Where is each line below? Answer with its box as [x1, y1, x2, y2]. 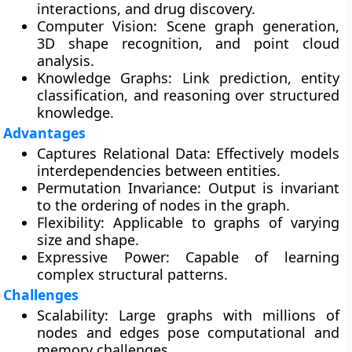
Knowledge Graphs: [37, 68, 173, 87]
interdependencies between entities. [37, 161, 281, 180]
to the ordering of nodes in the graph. [37, 196, 291, 214]
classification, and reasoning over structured [37, 86, 339, 104]
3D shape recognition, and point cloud [37, 34, 339, 53]
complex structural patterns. [37, 265, 229, 284]
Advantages [3, 123, 86, 142]
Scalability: [37, 306, 109, 324]
